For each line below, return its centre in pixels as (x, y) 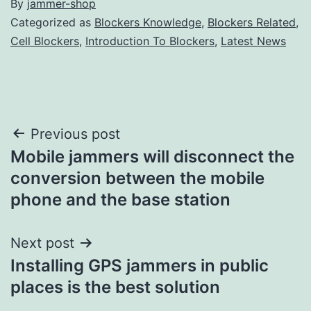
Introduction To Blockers (150, 41)
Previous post (75, 134)
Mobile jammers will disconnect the (152, 156)
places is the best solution (115, 287)
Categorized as (52, 22)
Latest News (253, 41)
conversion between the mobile (137, 178)
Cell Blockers (45, 41)
